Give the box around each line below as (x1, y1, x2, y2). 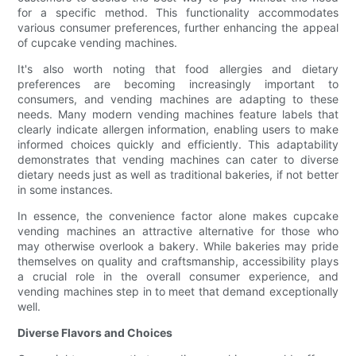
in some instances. (17, 183, 114, 197)
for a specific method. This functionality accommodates (17, 6, 339, 20)
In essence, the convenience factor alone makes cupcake (17, 209, 339, 223)
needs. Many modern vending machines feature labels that (17, 107, 339, 122)
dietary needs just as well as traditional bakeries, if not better (17, 168, 339, 182)
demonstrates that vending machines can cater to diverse (17, 153, 339, 167)
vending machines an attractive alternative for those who (17, 224, 339, 238)
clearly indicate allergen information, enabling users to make (17, 122, 339, 137)
